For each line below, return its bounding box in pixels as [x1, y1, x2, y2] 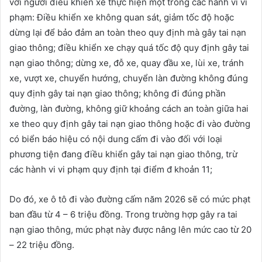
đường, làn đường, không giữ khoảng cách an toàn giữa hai [9, 103, 249, 115]
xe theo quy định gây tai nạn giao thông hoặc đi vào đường [9, 118, 250, 130]
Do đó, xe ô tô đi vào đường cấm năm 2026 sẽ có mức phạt [9, 194, 250, 205]
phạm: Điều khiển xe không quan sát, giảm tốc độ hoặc [9, 12, 234, 23]
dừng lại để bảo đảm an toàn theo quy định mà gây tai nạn [9, 27, 246, 39]
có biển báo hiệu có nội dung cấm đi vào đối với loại [9, 133, 222, 145]
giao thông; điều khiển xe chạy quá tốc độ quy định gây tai [9, 42, 249, 54]
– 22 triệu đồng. [9, 239, 74, 251]
